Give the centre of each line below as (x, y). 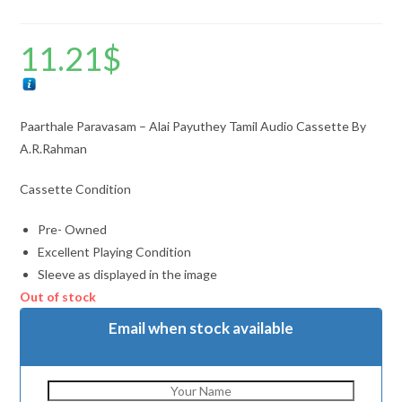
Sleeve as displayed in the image (128, 275)
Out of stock (58, 297)
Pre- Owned (73, 230)
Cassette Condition (76, 189)
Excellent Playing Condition (115, 252)
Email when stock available (201, 328)
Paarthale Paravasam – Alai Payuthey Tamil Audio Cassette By (193, 127)
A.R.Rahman (54, 149)
